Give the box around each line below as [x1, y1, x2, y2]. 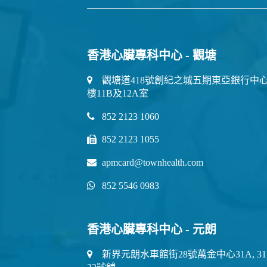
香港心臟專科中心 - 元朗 [87, 222, 217, 236]
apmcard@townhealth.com [102, 157, 204, 167]
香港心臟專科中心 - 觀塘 [87, 48, 217, 62]
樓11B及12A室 [87, 88, 149, 98]
